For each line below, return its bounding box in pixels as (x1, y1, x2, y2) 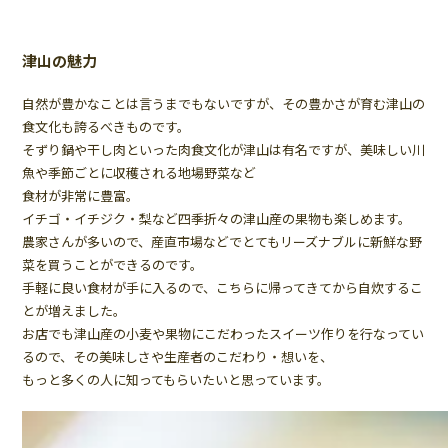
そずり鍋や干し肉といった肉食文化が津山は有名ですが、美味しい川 (22, 140, 426, 160)
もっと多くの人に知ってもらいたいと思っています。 (22, 370, 331, 390)
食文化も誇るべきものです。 (22, 117, 191, 137)
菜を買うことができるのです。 (22, 255, 204, 275)
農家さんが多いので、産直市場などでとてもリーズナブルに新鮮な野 (22, 232, 423, 252)
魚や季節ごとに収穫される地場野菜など (22, 163, 257, 183)
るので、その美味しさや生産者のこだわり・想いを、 (22, 347, 334, 367)
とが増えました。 (22, 301, 127, 321)
